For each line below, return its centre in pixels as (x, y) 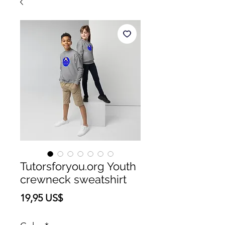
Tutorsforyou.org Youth (78, 166)
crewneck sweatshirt (73, 179)
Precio (76, 197)
